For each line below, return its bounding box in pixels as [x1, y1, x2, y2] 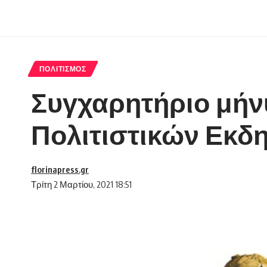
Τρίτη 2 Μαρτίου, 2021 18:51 [31, 179, 132, 190]
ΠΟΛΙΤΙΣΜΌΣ [39, 64, 86, 74]
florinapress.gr [31, 164, 89, 175]
